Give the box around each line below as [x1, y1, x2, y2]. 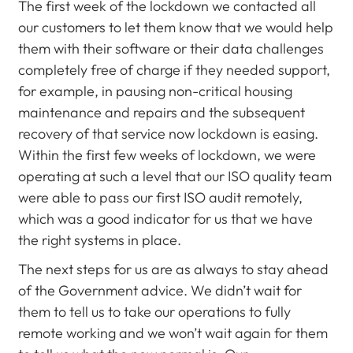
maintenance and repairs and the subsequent [17, 103, 305, 121]
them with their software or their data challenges [17, 39, 324, 58]
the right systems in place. [17, 231, 181, 249]
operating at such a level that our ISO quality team [17, 167, 332, 185]
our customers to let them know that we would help [17, 18, 333, 36]
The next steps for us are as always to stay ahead [17, 260, 329, 278]
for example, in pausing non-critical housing [17, 82, 292, 100]
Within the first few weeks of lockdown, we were [17, 146, 316, 164]
